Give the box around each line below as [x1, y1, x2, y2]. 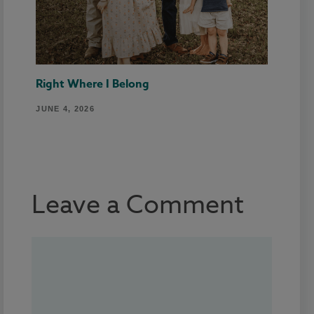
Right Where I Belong [36, 76, 150, 93]
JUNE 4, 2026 [36, 104, 95, 114]
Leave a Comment [32, 186, 244, 224]
